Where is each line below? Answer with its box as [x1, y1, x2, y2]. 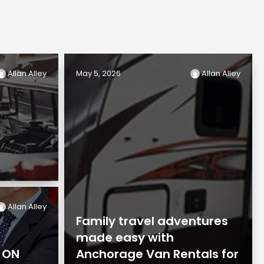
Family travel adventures [76, 212, 229, 229]
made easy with [76, 229, 174, 246]
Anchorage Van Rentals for [76, 245, 239, 262]
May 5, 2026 [76, 67, 121, 79]
